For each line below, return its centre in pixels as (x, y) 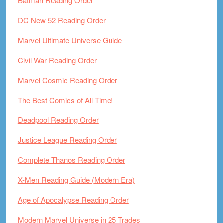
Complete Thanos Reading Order (71, 159)
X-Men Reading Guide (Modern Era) (76, 179)
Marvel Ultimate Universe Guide (70, 40)
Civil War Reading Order (57, 60)
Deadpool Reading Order (58, 119)
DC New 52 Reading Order (61, 20)
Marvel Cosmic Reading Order (67, 80)
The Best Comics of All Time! (65, 100)
